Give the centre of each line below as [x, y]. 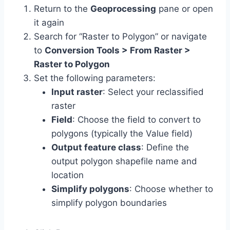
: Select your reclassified [153, 92]
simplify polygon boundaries [109, 203]
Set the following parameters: [95, 78]
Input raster [77, 92]
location [68, 175]
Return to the [62, 9]
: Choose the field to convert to [137, 120]
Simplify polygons [90, 189]
